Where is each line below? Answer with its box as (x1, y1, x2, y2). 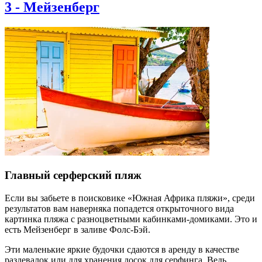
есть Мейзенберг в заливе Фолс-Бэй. (5, 224, 150, 235)
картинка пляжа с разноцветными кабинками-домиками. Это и (5, 213, 257, 224)
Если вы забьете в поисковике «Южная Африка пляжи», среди (5, 192, 255, 203)
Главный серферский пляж (5, 168, 142, 181)
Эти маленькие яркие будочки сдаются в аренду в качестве (5, 244, 239, 254)
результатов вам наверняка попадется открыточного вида (5, 203, 234, 213)
